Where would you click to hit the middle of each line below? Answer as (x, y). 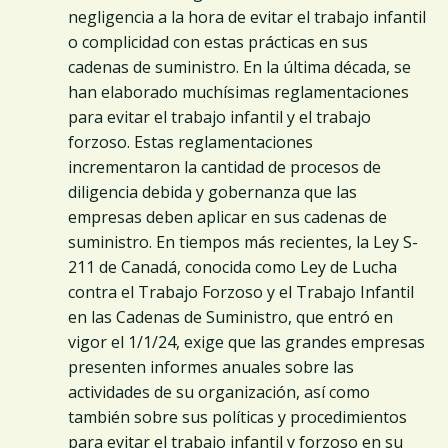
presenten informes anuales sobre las (211, 366)
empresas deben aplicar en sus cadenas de (227, 216)
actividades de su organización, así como (219, 391)
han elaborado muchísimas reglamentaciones (238, 91)
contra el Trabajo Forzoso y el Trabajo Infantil (241, 291)
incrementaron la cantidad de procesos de (224, 166)
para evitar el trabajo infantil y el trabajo (219, 116)
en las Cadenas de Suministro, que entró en (230, 316)
